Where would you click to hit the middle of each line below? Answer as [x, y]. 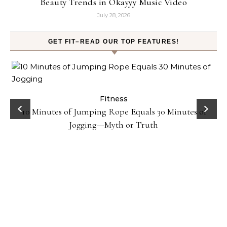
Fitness [113, 99]
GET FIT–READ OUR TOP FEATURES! [113, 42]
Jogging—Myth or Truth [113, 125]
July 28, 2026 [113, 15]
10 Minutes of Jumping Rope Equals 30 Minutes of [114, 111]
